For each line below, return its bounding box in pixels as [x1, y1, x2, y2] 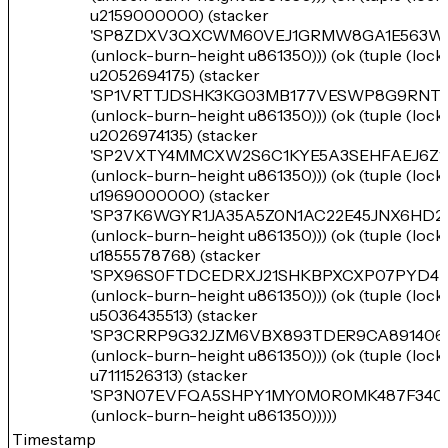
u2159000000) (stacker [90, 5, 269, 25]
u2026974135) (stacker [90, 125, 258, 145]
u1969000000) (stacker [90, 185, 270, 205]
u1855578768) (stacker [90, 245, 261, 265]
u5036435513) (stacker [90, 305, 258, 325]
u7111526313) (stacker [90, 365, 248, 385]
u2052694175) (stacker [90, 65, 260, 85]
